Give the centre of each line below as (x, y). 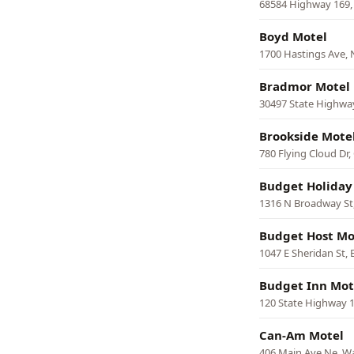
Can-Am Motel (301, 335)
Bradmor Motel (305, 86)
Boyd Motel (293, 36)
